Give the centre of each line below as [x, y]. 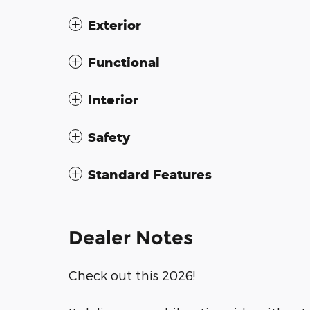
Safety [109, 137]
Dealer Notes [131, 237]
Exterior [115, 25]
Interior [113, 99]
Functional [124, 62]
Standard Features [150, 174]
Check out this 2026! [132, 275]
